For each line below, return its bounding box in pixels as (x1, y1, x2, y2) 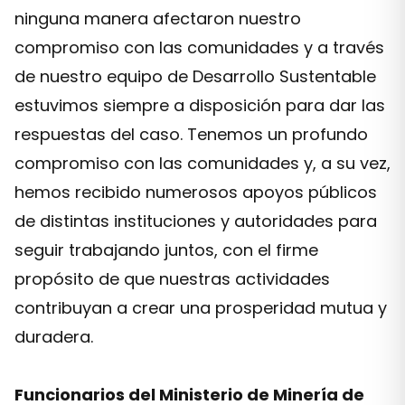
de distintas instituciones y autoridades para (14, 210, 377, 232)
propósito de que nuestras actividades (14, 268, 330, 290)
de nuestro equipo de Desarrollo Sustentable (14, 65, 376, 88)
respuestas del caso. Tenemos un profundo (14, 123, 368, 146)
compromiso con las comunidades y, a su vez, (14, 152, 391, 174)
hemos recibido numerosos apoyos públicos (14, 181, 377, 203)
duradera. (14, 325, 93, 348)
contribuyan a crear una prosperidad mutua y (14, 297, 387, 319)
